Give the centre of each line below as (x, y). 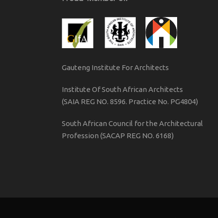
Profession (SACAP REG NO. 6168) (118, 136)
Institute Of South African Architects (122, 90)
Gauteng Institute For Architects (115, 68)
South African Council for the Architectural (132, 124)
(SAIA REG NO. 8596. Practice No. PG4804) (130, 102)
